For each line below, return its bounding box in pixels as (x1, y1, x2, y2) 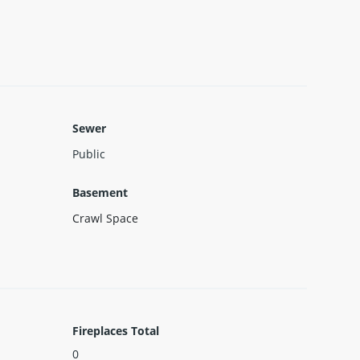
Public (72, 145, 105, 162)
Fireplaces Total (72, 322, 159, 338)
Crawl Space (72, 210, 138, 226)
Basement (72, 184, 128, 200)
